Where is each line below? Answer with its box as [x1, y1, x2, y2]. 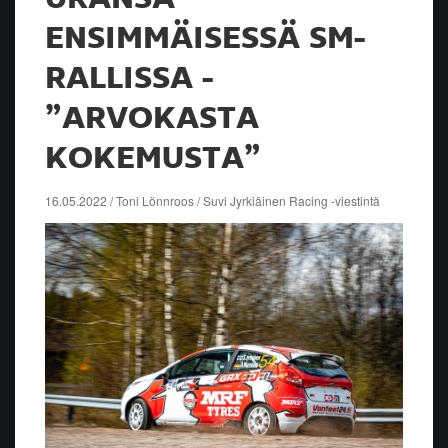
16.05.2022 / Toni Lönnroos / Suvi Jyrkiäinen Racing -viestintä [45, 191, 380, 209]
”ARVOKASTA [45, 102, 259, 135]
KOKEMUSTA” [45, 142, 261, 175]
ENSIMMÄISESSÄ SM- [45, 22, 365, 55]
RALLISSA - [45, 62, 213, 95]
